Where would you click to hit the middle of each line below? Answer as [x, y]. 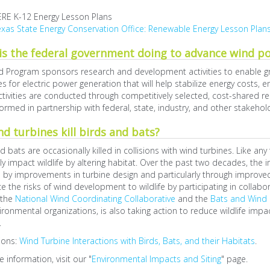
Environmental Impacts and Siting [156, 259]
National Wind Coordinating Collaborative [95, 199]
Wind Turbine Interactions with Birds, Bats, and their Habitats [137, 241]
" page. [234, 259]
